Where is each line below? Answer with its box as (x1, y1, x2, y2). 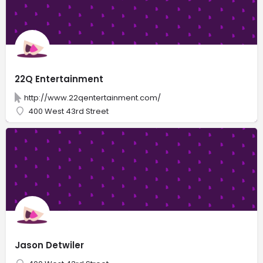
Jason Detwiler (15, 238, 84, 251)
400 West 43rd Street (28, 105, 109, 117)
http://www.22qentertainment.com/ (24, 92, 161, 103)
